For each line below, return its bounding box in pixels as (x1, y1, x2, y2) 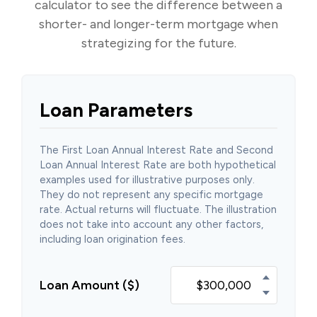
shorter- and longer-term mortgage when (39, 16, 278, 32)
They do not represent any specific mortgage (40, 188, 263, 201)
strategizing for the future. (81, 35, 236, 51)
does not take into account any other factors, (40, 218, 263, 231)
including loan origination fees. (40, 233, 185, 246)
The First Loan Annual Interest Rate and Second (40, 144, 273, 156)
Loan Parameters (40, 98, 192, 122)
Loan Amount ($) (40, 277, 139, 293)
